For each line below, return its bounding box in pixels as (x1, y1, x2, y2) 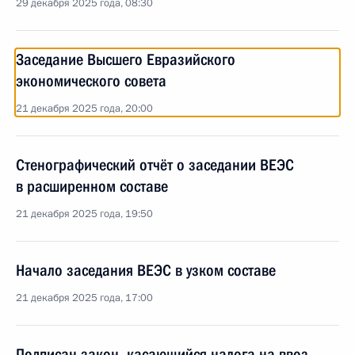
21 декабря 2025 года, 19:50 (16, 207, 153, 221)
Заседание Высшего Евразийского (16, 50, 235, 69)
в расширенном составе (16, 177, 168, 196)
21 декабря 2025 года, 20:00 (16, 101, 153, 116)
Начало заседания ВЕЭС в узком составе (16, 261, 276, 280)
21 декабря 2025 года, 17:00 (16, 291, 153, 305)
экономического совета (16, 71, 166, 90)
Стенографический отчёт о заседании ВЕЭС (16, 155, 294, 174)
